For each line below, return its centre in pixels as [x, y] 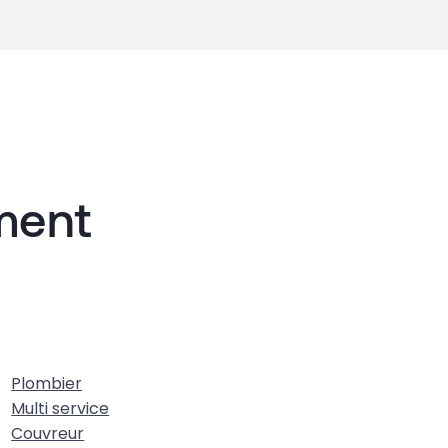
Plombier [47, 383]
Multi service [60, 408]
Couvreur [48, 433]
